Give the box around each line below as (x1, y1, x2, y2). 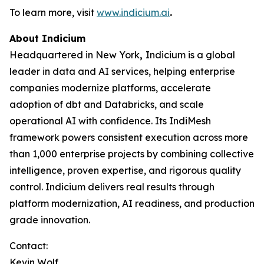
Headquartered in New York (9, 49, 140, 61)
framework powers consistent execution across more (9, 131, 248, 143)
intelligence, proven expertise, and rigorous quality (9, 164, 241, 176)
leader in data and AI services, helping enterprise (9, 65, 235, 77)
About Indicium (9, 32, 85, 44)
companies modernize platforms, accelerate (9, 82, 211, 94)
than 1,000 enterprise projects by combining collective (9, 148, 254, 160)
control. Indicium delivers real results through (9, 181, 214, 193)
